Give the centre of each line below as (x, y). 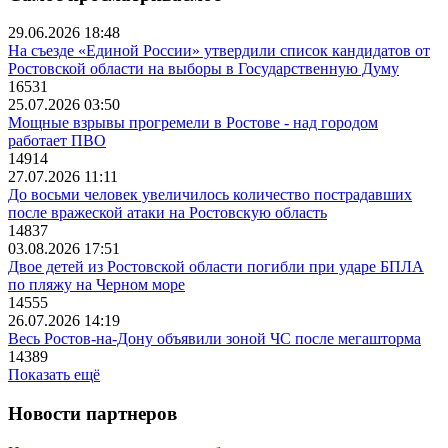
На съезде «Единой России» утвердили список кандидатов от (219, 51)
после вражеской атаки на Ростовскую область (167, 213)
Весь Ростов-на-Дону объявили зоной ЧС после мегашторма (214, 339)
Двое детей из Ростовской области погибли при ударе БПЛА (216, 267)
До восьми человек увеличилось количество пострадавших (210, 195)
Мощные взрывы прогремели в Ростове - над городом (193, 123)
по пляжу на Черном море (96, 285)
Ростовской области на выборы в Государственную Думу (203, 69)
